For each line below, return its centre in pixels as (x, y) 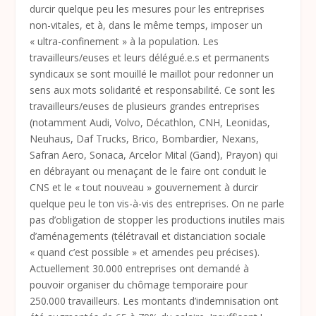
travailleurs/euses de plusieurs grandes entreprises (145, 106)
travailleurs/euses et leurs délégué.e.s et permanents (150, 57)
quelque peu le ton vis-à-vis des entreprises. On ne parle (157, 203)
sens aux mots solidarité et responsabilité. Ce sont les (153, 90)
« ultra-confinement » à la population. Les (124, 41)
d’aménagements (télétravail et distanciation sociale (148, 236)
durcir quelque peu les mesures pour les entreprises (147, 8)
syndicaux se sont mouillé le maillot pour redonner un (152, 73)
